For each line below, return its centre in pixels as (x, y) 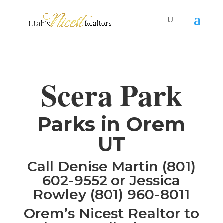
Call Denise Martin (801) (111, 166)
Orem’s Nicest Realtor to (111, 213)
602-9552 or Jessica (111, 180)
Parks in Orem (111, 124)
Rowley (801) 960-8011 (111, 194)
